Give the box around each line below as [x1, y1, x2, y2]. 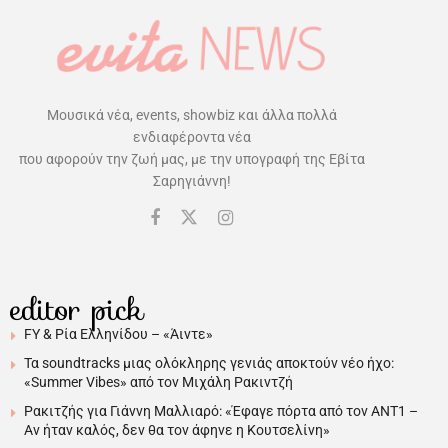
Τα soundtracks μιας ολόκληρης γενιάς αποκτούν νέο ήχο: [24, 354, 394, 371]
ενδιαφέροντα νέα [132, 128, 251, 145]
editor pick [10, 285, 144, 333]
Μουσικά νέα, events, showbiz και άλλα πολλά [46, 106, 337, 123]
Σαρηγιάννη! [152, 172, 231, 189]
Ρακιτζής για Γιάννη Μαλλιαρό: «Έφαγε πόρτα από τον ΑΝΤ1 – [24, 402, 418, 419]
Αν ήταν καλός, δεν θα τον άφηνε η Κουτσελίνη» [24, 421, 330, 438]
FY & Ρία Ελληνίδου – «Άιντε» [24, 325, 213, 342]
